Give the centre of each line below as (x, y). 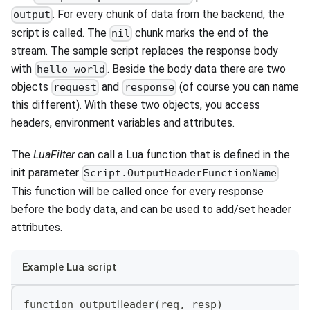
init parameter (46, 173)
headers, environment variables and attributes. (123, 123)
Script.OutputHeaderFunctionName (181, 173)
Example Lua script (70, 267)
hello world (71, 70)
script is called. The (60, 33)
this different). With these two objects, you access (136, 105)
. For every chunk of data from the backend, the (169, 15)
